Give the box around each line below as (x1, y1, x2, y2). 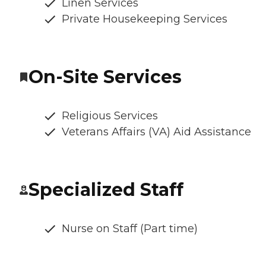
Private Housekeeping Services (62, 12, 227, 26)
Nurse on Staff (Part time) (62, 222, 198, 236)
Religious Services (62, 109, 158, 123)
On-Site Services (28, 66, 182, 88)
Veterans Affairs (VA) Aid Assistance (62, 125, 251, 139)
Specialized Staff (28, 179, 183, 201)
